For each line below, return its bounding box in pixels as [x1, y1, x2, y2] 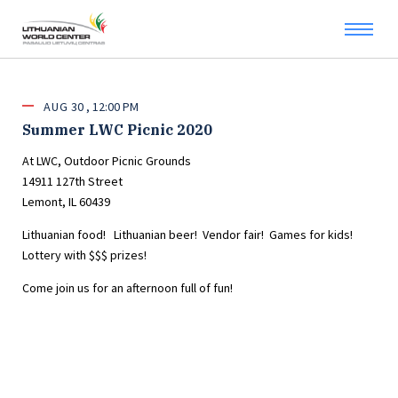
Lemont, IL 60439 [22, 194, 110, 210]
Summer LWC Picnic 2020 [22, 121, 212, 139]
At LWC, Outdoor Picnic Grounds [22, 153, 191, 169]
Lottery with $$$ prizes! [22, 247, 147, 263]
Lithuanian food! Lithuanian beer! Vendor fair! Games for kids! [22, 227, 353, 243]
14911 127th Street [22, 173, 123, 189]
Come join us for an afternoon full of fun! [22, 280, 233, 296]
